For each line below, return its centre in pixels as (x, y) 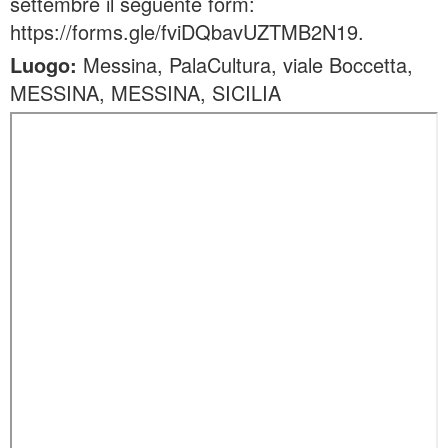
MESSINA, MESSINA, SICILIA (145, 92)
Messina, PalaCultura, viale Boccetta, (245, 64)
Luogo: (43, 64)
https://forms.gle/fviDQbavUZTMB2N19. (187, 31)
